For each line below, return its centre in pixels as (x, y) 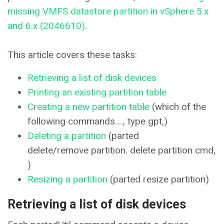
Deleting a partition (67, 136)
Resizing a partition (67, 179)
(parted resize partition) (158, 179)
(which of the (178, 107)
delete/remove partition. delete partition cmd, (121, 150)
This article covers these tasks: (72, 55)
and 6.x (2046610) (46, 26)
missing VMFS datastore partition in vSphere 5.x (108, 11)
